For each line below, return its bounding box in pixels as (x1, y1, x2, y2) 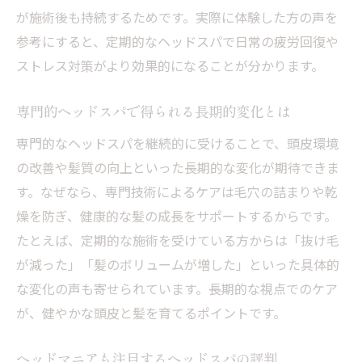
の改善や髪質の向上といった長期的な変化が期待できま (16, 158, 339, 177)
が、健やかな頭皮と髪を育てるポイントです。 (16, 303, 286, 322)
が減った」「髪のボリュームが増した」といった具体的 (16, 255, 339, 274)
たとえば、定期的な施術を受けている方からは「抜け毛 (16, 230, 339, 250)
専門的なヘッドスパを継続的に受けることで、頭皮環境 (16, 133, 339, 153)
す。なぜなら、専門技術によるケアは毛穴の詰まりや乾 (16, 182, 338, 201)
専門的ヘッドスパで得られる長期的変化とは (16, 103, 291, 121)
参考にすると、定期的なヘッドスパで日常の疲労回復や (16, 32, 339, 51)
